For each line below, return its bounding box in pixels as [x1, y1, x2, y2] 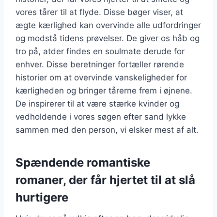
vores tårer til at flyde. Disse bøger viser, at [15, 7, 183, 17]
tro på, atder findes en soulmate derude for [15, 46, 185, 56]
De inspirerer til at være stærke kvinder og [15, 99, 179, 108]
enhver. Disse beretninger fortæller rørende [15, 60, 184, 69]
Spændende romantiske [15, 155, 150, 170]
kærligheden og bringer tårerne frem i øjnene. [15, 86, 192, 95]
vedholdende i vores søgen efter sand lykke [15, 112, 186, 122]
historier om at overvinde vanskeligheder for [15, 73, 187, 82]
